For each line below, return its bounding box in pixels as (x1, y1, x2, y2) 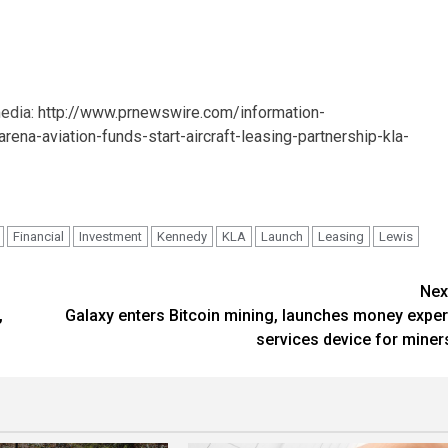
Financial (13, 228, 64, 244)
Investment (79, 228, 142, 244)
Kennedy (157, 228, 207, 244)
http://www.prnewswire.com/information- (38, 102, 325, 122)
